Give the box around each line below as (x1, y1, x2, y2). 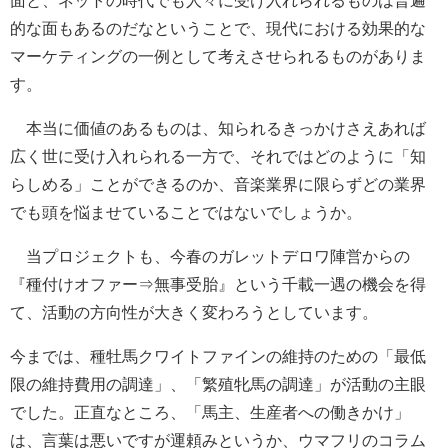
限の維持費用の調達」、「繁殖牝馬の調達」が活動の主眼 (10, 375, 426, 392)
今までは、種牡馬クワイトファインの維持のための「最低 (10, 347, 426, 364)
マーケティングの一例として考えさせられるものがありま (10, 47, 426, 64)
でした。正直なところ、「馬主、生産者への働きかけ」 (10, 403, 410, 420)
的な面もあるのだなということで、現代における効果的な (10, 19, 426, 36)
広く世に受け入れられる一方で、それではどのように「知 (10, 147, 426, 164)
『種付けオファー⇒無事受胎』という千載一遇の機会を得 (10, 275, 426, 292)
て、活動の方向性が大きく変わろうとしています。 (10, 303, 378, 320)
